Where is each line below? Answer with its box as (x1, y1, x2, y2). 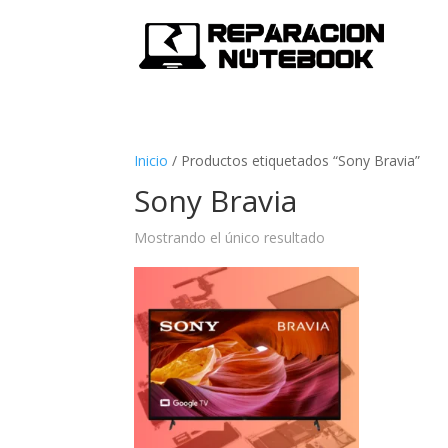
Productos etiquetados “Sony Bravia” (181, 151, 421, 170)
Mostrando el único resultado (134, 228, 326, 247)
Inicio (134, 151, 169, 170)
